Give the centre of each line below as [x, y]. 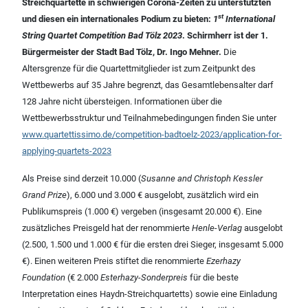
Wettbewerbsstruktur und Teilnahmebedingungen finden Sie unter [149, 118]
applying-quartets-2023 [67, 151]
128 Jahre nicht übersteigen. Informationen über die [122, 102]
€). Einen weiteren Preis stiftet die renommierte [114, 261]
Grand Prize [44, 195]
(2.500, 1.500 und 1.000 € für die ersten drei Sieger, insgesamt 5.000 [153, 245]
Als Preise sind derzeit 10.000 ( [81, 179]
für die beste [213, 278]
